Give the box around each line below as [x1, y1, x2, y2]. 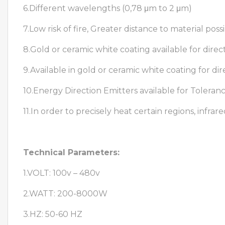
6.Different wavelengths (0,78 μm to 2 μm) [23, 3, 192, 13]
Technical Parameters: [23, 147, 120, 157]
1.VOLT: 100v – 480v [23, 168, 100, 178]
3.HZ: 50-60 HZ [23, 209, 82, 219]
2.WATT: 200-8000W [23, 188, 107, 198]
